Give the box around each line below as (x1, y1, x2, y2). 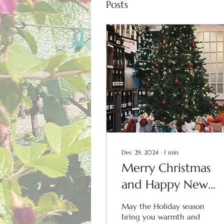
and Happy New (121, 176, 208, 192)
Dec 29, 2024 (121, 148, 158, 156)
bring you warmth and (121, 211, 200, 221)
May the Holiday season (121, 201, 204, 211)
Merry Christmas (121, 160, 211, 175)
